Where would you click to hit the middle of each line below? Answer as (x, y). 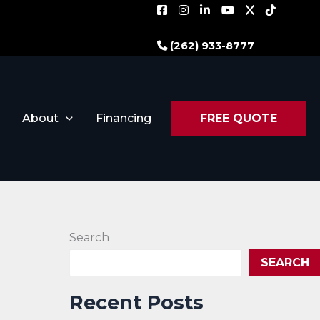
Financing (124, 118)
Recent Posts (136, 303)
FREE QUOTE (239, 118)
